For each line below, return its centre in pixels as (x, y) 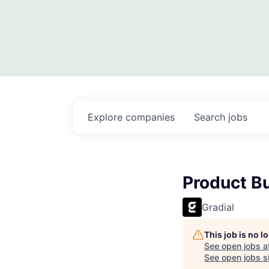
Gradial (218, 207)
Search (211, 117)
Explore (107, 117)
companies (150, 117)
